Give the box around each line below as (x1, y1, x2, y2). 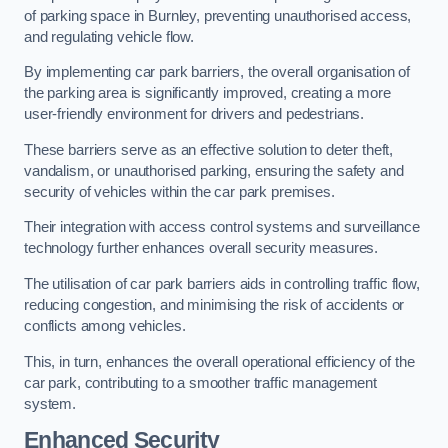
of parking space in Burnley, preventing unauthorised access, (24, 7, 412, 24)
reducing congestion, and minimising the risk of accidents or (24, 297, 405, 313)
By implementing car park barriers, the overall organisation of (24, 64, 410, 81)
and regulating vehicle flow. (24, 28, 194, 45)
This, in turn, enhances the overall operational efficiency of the (24, 353, 415, 370)
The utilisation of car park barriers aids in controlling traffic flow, (24, 276, 420, 292)
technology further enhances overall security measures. (24, 240, 379, 257)
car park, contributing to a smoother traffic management (24, 374, 378, 391)
